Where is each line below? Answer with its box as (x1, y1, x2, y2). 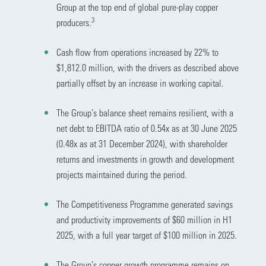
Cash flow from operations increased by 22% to (56, 46, 218, 58)
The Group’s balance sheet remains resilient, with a (56, 107, 233, 118)
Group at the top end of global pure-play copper (56, 1, 218, 12)
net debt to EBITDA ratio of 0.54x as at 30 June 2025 (56, 122, 237, 134)
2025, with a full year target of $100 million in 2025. (56, 229, 237, 240)
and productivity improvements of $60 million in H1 (56, 214, 232, 225)
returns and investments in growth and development (56, 153, 234, 164)
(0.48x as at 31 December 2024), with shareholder (56, 138, 227, 149)
